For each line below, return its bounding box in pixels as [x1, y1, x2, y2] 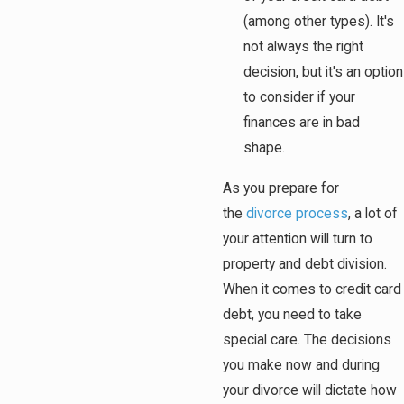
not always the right [243, 38, 364, 55]
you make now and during [223, 356, 380, 373]
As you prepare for [223, 179, 339, 197]
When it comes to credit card [223, 280, 401, 298]
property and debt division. [223, 255, 387, 272]
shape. [243, 139, 286, 156]
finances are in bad [243, 114, 361, 131]
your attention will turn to [223, 230, 372, 247]
